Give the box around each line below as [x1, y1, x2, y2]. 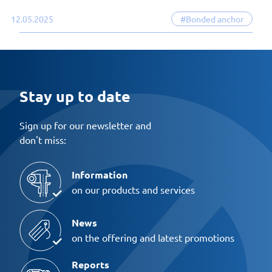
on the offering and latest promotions [72, 231, 234, 244]
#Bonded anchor [180, 13, 243, 24]
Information [72, 168, 127, 182]
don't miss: [19, 133, 66, 146]
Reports [72, 258, 109, 271]
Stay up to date [19, 86, 131, 106]
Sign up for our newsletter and [19, 118, 151, 131]
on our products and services [72, 183, 195, 196]
